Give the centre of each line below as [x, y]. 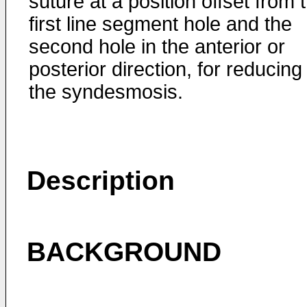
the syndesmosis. [106, 92]
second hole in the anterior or [157, 47]
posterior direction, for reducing [165, 69]
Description [101, 181]
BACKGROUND [124, 252]
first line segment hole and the [160, 24]
